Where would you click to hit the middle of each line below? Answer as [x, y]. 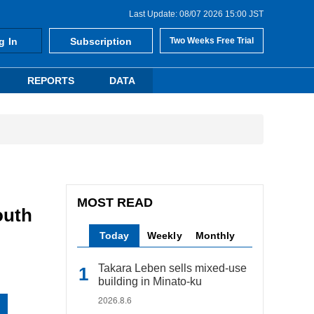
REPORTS [50, 81]
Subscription [101, 41]
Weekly [165, 235]
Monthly [215, 235]
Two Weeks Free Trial [212, 41]
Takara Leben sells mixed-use [172, 268]
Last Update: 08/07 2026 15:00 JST [196, 14]
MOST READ [115, 203]
